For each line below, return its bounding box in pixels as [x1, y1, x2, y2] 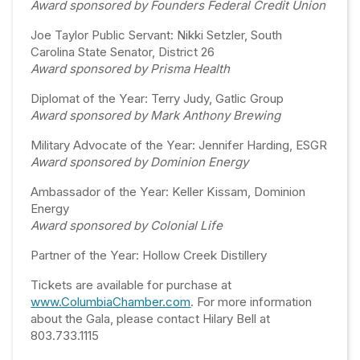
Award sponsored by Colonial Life [31, 218, 223, 233]
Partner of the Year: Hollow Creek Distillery [31, 247, 268, 263]
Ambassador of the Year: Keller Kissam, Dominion [31, 184, 306, 199]
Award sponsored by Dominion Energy [31, 154, 249, 170]
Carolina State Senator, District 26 [31, 44, 215, 59]
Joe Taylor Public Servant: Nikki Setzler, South [31, 27, 283, 43]
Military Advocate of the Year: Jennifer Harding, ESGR [31, 137, 328, 153]
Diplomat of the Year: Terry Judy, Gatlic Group [31, 91, 284, 106]
